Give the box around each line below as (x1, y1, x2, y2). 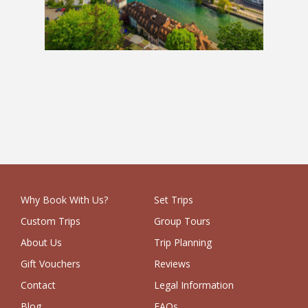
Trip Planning (154, 235, 212, 249)
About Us (21, 235, 62, 249)
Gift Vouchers (21, 256, 80, 270)
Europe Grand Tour (79, 63, 170, 77)
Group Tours (154, 214, 210, 228)
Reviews (154, 256, 190, 270)
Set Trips (154, 192, 193, 206)
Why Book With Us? (21, 192, 108, 206)
